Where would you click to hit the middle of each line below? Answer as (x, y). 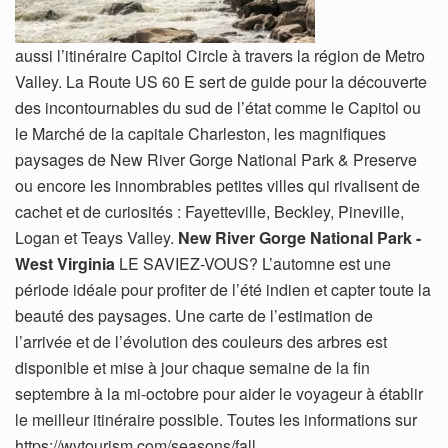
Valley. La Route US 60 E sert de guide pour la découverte (221, 81)
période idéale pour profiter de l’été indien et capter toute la (223, 289)
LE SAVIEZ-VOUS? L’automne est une (253, 263)
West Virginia (65, 263)
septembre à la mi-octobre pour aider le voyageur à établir (219, 393)
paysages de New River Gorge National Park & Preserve (216, 159)
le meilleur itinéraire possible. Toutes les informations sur (216, 419)
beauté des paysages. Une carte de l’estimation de (194, 315)
